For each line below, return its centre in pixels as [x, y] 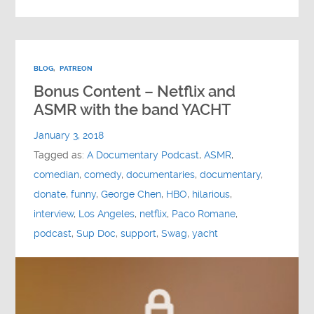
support [139, 233]
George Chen [131, 194]
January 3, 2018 [69, 135]
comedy [103, 175]
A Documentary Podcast [143, 155]
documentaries [161, 175]
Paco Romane [204, 214]
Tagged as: [61, 155]
